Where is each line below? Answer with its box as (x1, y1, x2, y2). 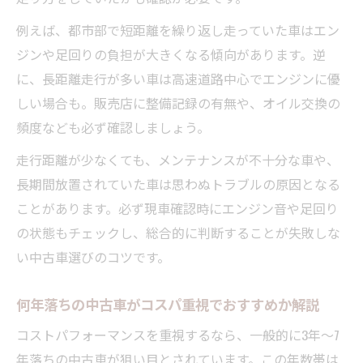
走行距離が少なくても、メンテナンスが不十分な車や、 (16, 149, 340, 169)
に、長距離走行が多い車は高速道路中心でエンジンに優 (16, 68, 340, 88)
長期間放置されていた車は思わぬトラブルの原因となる (16, 173, 340, 194)
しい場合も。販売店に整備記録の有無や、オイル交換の (16, 92, 340, 113)
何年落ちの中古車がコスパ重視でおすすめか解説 (16, 293, 319, 314)
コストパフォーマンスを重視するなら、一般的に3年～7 (16, 324, 340, 344)
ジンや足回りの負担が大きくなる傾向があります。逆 (16, 44, 326, 64)
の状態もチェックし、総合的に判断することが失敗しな (16, 222, 340, 242)
